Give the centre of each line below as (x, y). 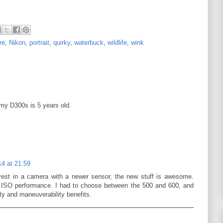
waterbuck (89, 42)
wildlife (117, 42)
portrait (39, 42)
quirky (62, 42)
